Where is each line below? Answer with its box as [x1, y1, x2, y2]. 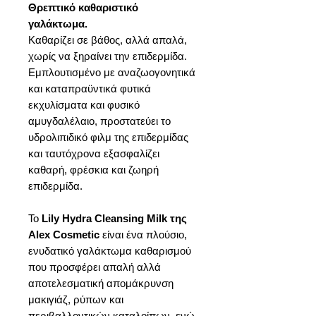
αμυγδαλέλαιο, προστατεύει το [28, 114, 171, 127]
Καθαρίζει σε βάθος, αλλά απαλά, [28, 33, 187, 46]
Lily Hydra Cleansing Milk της [42, 212, 187, 224]
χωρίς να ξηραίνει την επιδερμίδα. [28, 49, 187, 62]
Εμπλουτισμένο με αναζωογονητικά [28, 66, 195, 78]
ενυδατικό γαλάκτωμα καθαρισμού [28, 244, 191, 257]
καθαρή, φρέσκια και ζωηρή [28, 163, 159, 176]
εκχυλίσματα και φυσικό [28, 98, 140, 111]
